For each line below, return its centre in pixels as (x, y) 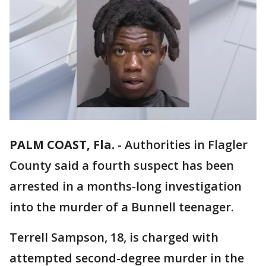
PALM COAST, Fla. (62, 145)
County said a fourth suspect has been (122, 166)
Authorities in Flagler (186, 145)
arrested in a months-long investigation (126, 186)
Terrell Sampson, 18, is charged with (114, 237)
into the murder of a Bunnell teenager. (122, 207)
